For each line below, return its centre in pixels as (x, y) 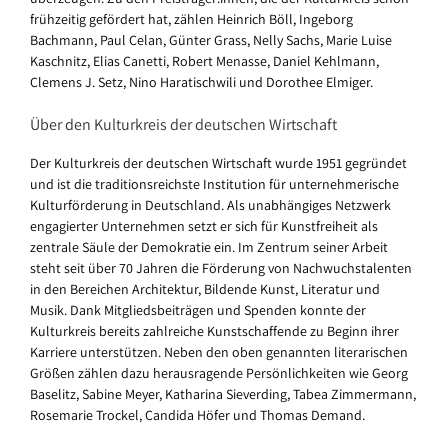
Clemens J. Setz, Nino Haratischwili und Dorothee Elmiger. (201, 81)
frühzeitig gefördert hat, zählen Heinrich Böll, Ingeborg (191, 18)
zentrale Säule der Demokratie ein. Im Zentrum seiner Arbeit (209, 246)
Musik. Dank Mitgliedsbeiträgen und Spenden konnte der (198, 309)
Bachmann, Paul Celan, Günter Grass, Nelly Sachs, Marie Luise (211, 39)
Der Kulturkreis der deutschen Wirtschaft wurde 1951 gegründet (218, 162)
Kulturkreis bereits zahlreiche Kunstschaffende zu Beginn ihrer (214, 330)
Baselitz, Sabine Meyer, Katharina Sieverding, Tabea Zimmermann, (223, 393)
